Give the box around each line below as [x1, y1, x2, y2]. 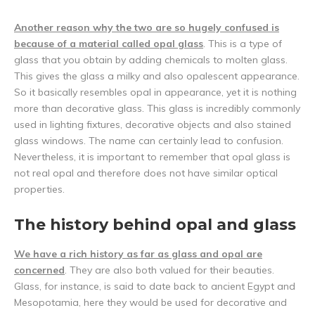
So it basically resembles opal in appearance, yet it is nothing [14, 86, 297, 99]
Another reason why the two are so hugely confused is [14, 21, 279, 34]
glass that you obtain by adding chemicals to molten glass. [14, 53, 288, 67]
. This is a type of [203, 37, 282, 51]
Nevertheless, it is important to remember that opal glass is [14, 150, 290, 164]
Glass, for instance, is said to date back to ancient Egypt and [14, 280, 295, 293]
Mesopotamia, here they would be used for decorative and [14, 296, 287, 309]
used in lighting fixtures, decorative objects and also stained [14, 118, 291, 131]
